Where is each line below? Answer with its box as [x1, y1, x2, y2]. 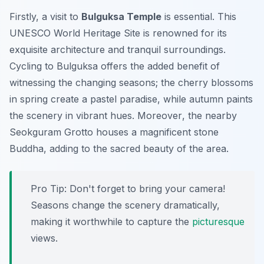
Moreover [137, 110, 182, 122]
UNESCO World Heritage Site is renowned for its [9, 27, 227, 39]
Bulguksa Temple [81, 11, 161, 23]
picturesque [192, 216, 245, 228]
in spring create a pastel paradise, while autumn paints [9, 93, 253, 105]
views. [31, 232, 58, 245]
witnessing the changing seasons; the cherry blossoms [9, 77, 253, 89]
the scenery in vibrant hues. [9, 110, 137, 122]
